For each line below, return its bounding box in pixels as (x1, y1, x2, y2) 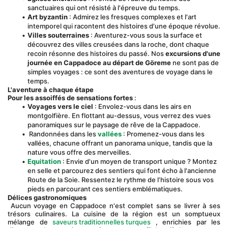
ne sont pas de (171, 59, 219, 67)
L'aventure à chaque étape (8, 85, 94, 94)
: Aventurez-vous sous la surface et (89, 31, 202, 39)
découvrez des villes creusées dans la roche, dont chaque (27, 40, 209, 48)
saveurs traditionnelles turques (52, 218, 151, 226)
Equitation (27, 157, 61, 165)
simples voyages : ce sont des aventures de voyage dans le (27, 68, 213, 76)
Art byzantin (27, 13, 68, 21)
